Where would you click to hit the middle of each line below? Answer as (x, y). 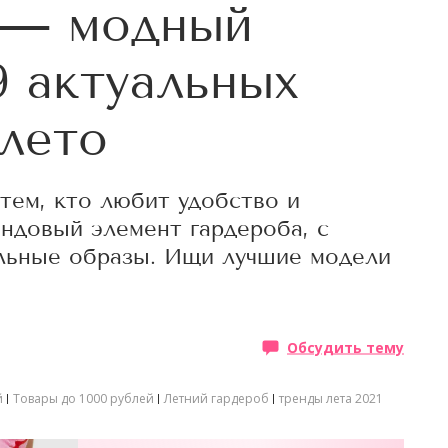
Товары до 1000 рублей (83, 398)
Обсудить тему (345, 346)
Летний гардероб (216, 398)
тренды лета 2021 (331, 398)
